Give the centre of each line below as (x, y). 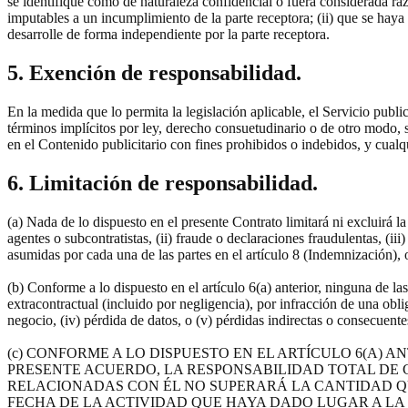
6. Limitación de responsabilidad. (163, 183)
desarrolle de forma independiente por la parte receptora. (168, 35)
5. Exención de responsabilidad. (154, 73)
